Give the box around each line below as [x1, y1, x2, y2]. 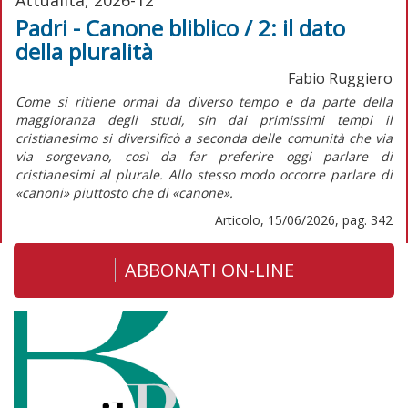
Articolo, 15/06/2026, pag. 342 [215, 210, 393, 229]
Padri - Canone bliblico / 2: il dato [15, 12, 345, 43]
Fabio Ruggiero [288, 67, 393, 88]
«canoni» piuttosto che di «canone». [15, 183, 233, 201]
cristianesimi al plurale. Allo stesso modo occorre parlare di [15, 165, 393, 183]
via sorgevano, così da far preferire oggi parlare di [15, 147, 393, 165]
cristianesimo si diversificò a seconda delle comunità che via [15, 128, 393, 147]
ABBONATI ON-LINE [124, 257, 294, 282]
